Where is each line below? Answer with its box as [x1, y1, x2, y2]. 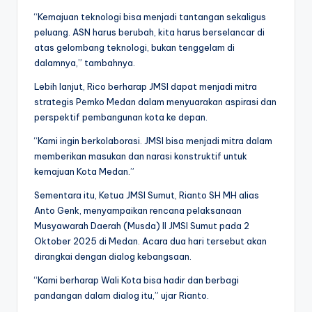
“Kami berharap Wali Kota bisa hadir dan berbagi [34, 274, 239, 286]
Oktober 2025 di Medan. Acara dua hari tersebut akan [34, 235, 267, 247]
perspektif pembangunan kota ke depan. [34, 111, 208, 123]
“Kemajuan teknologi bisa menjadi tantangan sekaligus [34, 11, 266, 23]
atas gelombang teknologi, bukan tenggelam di [34, 42, 235, 54]
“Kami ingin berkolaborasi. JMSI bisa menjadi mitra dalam [34, 135, 272, 147]
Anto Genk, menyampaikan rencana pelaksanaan [34, 205, 242, 217]
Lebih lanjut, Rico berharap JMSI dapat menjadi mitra [34, 81, 257, 93]
